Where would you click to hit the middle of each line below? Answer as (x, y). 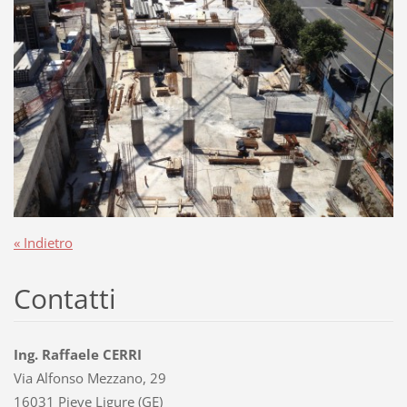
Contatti (65, 298)
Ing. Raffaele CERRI (77, 354)
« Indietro (43, 242)
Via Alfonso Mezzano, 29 (89, 377)
